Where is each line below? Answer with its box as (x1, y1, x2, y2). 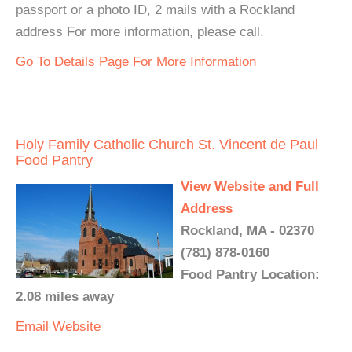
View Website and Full (181, 179, 319, 194)
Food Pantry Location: (181, 267, 320, 282)
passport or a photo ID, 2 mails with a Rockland (16, 2, 295, 17)
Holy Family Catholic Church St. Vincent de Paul (16, 137, 318, 152)
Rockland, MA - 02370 (181, 223, 314, 238)
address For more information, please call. (16, 24, 264, 39)
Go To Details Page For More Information (16, 54, 256, 69)
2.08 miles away (16, 289, 114, 304)
